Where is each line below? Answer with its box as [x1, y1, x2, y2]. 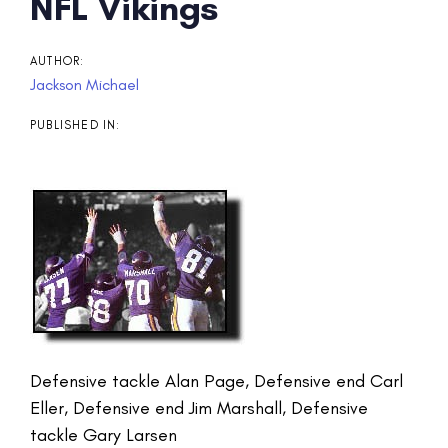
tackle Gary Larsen [30, 423, 177, 446]
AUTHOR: [30, 53, 85, 68]
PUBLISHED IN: [30, 117, 121, 132]
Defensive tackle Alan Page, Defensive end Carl [30, 369, 403, 392]
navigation [14, 23, 191, 67]
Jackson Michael [30, 74, 139, 94]
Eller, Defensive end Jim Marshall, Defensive [30, 396, 368, 419]
